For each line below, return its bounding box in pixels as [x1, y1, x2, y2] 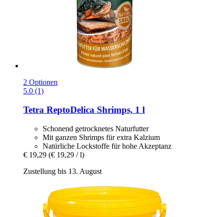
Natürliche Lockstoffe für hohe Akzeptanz [43, 141, 171, 150]
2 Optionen [23, 78, 58, 87]
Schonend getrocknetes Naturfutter [43, 124, 149, 133]
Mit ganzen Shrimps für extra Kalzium [43, 133, 160, 141]
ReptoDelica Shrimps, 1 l [44, 105, 145, 115]
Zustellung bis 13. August [23, 167, 102, 175]
